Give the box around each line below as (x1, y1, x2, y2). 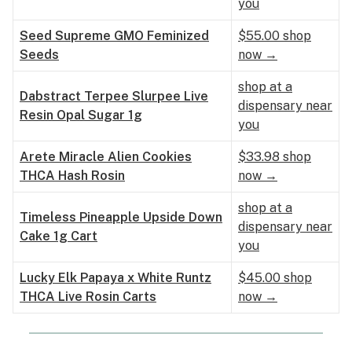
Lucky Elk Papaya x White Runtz (20, 270, 211, 285)
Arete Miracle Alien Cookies (20, 149, 192, 164)
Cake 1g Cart (20, 229, 97, 244)
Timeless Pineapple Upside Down (20, 210, 222, 225)
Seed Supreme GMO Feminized (20, 28, 209, 43)
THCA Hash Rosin (20, 168, 125, 183)
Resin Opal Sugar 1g (20, 108, 142, 123)
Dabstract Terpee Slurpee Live (20, 89, 208, 104)
